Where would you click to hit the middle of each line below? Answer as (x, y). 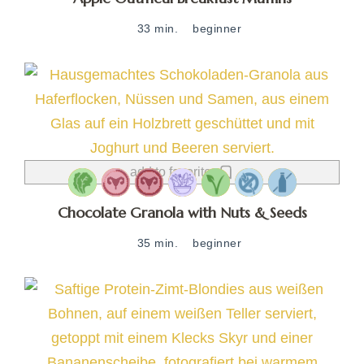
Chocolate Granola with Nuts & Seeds (182, 212)
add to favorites (174, 171)
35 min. (158, 243)
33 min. (158, 28)
